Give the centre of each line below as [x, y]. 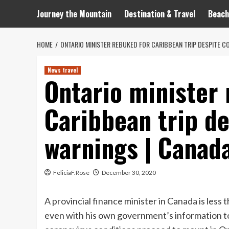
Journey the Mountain [74, 14]
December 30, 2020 [129, 173]
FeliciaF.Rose [71, 173]
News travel [63, 70]
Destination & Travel [160, 14]
